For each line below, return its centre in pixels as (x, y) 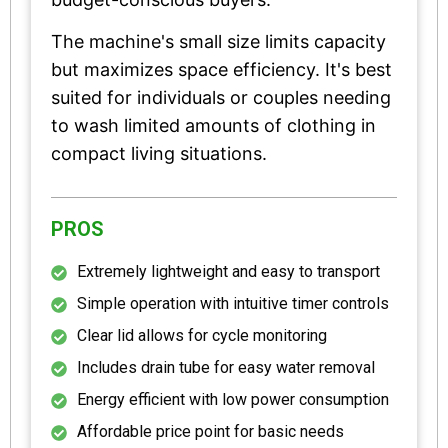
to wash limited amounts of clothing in (213, 125)
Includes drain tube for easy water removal (226, 367)
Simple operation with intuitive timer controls (233, 303)
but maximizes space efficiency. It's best (221, 69)
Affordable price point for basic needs (210, 431)
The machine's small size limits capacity (218, 41)
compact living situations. (159, 153)
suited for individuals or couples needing (221, 97)
